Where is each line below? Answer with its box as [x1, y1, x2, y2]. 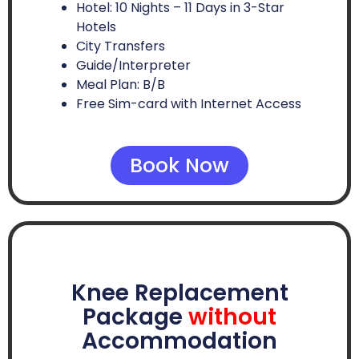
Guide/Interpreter [76, 56, 191, 75]
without [188, 301, 276, 333]
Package [83, 301, 188, 333]
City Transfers [76, 37, 165, 56]
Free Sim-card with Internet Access [76, 95, 301, 114]
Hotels [76, 18, 116, 37]
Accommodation [82, 325, 277, 357]
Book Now [130, 151, 229, 180]
